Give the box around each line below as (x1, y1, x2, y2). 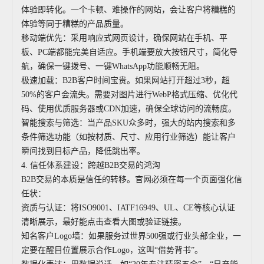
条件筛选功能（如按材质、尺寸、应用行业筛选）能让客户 (21, 133, 236, 141)
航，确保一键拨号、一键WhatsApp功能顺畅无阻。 (21, 62, 204, 71)
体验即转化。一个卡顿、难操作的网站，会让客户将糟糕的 (21, 5, 236, 14)
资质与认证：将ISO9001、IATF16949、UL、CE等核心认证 (21, 203, 235, 212)
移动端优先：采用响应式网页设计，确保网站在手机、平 (21, 34, 227, 42)
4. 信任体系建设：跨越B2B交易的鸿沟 (21, 161, 160, 170)
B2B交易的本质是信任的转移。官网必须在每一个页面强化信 (21, 175, 242, 184)
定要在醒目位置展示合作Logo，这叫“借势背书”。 (21, 246, 203, 255)
